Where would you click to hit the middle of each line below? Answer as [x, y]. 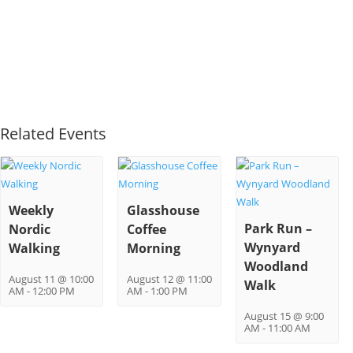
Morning [153, 249]
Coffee [146, 230]
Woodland [276, 267]
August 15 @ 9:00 [284, 317]
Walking [35, 249]
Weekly [32, 211]
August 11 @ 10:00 [52, 280]
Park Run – [278, 229]
